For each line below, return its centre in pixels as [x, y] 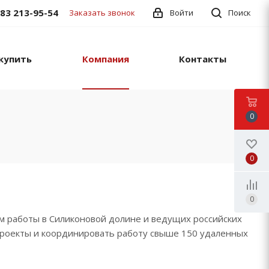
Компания [106, 59]
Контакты [202, 59]
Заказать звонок [102, 13]
